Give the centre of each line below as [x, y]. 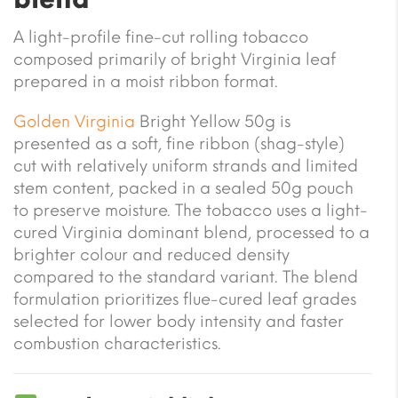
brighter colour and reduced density [151, 255]
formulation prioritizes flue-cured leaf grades [185, 299]
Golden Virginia [74, 121]
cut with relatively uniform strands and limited [186, 166]
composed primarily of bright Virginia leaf [175, 59]
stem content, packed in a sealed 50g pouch [183, 188]
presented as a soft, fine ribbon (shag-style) [179, 143]
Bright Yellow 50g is [213, 121]
